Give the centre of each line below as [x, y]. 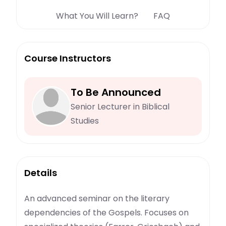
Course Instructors [68, 59]
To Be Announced [116, 93]
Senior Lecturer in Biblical [120, 107]
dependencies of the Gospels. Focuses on [106, 213]
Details [41, 173]
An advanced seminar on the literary [97, 199]
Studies [84, 121]
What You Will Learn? [97, 16]
